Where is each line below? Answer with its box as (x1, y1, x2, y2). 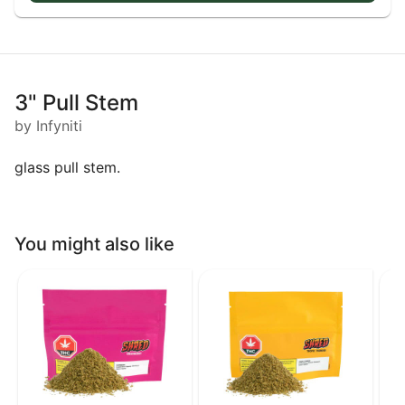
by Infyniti (14, 116, 82, 135)
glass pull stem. (14, 157, 120, 176)
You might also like (14, 233, 174, 256)
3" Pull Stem (14, 89, 138, 116)
